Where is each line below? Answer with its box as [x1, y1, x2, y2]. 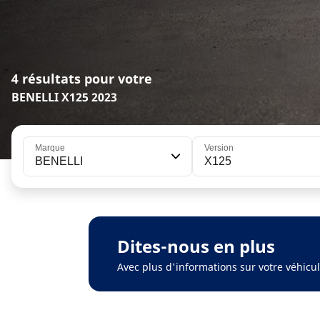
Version [204, 143, 234, 154]
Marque [35, 143, 65, 154]
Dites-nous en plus [117, 234, 275, 259]
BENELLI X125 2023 [11, 89, 117, 106]
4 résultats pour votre [11, 70, 152, 88]
